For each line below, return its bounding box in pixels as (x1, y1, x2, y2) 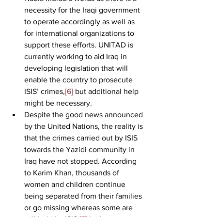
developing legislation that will (24, 63, 130, 72)
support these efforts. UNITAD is (24, 40, 135, 49)
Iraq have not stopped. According (24, 156, 139, 165)
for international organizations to (24, 29, 136, 37)
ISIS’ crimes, (24, 87, 65, 95)
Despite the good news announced (24, 110, 145, 119)
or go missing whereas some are (24, 203, 135, 212)
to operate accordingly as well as (24, 17, 137, 26)
